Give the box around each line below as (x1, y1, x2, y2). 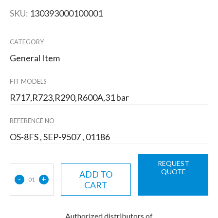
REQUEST (157, 159, 189, 168)
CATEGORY (10, 38, 44, 46)
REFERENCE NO (10, 117, 54, 125)
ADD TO (79, 169, 112, 180)
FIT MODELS (10, 77, 47, 86)
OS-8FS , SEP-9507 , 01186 (10, 131, 110, 143)
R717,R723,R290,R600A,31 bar (10, 92, 129, 103)
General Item (10, 53, 60, 64)
